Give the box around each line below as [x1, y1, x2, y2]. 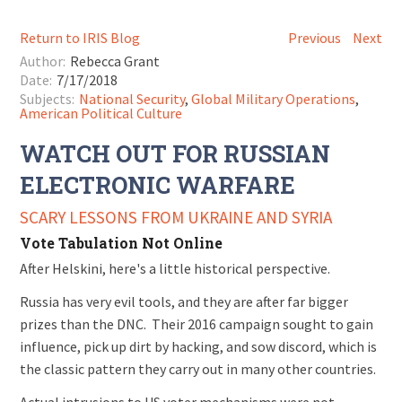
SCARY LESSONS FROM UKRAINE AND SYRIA [20, 206, 333, 228]
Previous [287, 29, 341, 47]
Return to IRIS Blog [20, 29, 141, 47]
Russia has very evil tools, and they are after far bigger [20, 293, 349, 310]
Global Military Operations [191, 90, 356, 108]
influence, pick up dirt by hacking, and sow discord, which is [20, 337, 378, 355]
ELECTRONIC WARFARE [20, 170, 296, 200]
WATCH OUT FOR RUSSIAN [20, 138, 331, 169]
